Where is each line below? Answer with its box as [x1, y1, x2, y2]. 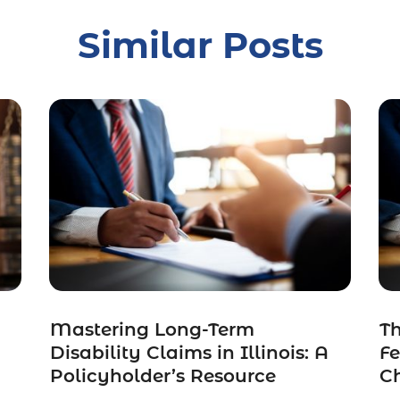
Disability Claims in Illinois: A [49, 342, 329, 364]
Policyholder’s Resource [49, 365, 276, 387]
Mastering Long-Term [49, 319, 254, 341]
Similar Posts [77, 23, 323, 68]
